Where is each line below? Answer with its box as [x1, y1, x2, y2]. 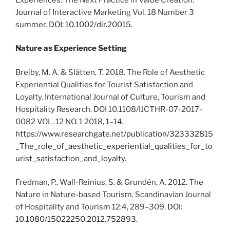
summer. [15, 20, 49, 29]
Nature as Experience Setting [15, 44, 127, 53]
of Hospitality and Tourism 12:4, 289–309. [15, 202, 167, 212]
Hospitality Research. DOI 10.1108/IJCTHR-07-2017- [15, 104, 202, 114]
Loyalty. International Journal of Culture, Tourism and [15, 92, 205, 102]
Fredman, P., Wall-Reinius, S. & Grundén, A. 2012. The [15, 178, 203, 187]
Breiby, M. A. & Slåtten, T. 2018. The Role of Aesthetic [15, 67, 205, 77]
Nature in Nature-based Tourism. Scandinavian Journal [15, 190, 211, 200]
